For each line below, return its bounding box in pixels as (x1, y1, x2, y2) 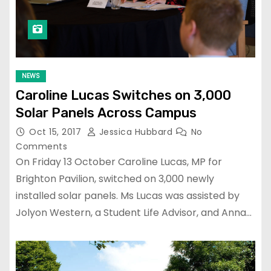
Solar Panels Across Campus (16, 104, 197, 121)
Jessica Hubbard (96, 125, 175, 138)
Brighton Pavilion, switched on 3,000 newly (16, 171, 214, 186)
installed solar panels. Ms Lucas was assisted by (16, 188, 240, 203)
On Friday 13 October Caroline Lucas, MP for (16, 154, 222, 169)
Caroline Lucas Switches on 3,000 (16, 87, 231, 103)
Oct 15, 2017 (29, 125, 84, 138)
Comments (16, 140, 67, 152)
